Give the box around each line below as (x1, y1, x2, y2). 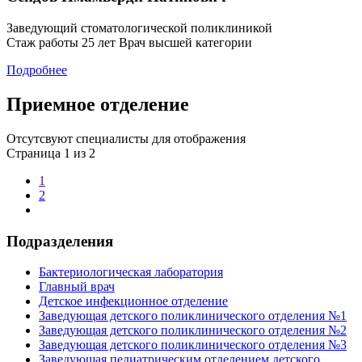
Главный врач (39, 280, 115, 294)
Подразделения (6, 232, 113, 250)
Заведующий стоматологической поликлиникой (6, 21, 272, 36)
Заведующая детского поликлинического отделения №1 (39, 309, 347, 323)
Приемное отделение (6, 94, 189, 116)
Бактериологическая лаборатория (39, 265, 223, 280)
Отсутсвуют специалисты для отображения (6, 131, 246, 145)
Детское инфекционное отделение (39, 294, 228, 309)
